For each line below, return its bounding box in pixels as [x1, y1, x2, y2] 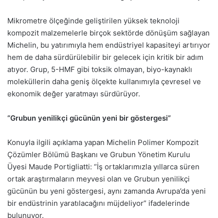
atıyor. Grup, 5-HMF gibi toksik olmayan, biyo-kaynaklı [7, 64, 192, 74]
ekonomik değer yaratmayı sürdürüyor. [7, 89, 140, 98]
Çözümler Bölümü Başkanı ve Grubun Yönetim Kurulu [7, 149, 190, 159]
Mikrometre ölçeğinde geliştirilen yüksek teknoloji [7, 16, 180, 25]
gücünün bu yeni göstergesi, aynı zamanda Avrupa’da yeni [7, 186, 206, 196]
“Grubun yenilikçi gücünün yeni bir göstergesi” [7, 113, 171, 123]
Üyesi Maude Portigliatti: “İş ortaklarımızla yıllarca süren [7, 162, 200, 171]
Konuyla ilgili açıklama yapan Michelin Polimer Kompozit [7, 137, 199, 147]
